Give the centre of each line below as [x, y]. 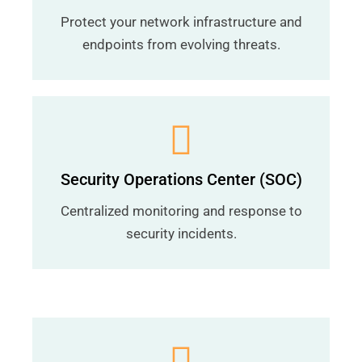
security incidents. [181, 234]
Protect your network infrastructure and [181, 22]
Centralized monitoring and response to [181, 211]
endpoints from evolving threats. [181, 44]
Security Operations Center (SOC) [181, 179]
